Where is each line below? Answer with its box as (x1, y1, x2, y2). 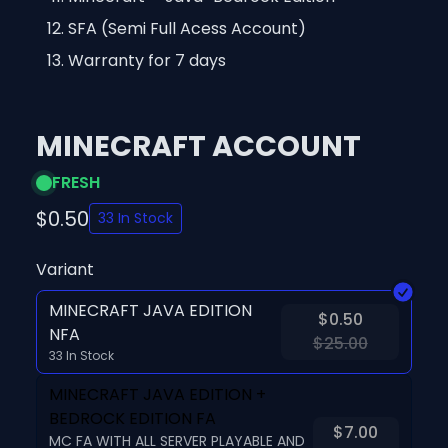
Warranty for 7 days (68, 49, 226, 72)
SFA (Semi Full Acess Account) (68, 17, 306, 40)
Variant (36, 258, 94, 281)
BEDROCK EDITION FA (49, 407, 216, 430)
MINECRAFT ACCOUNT (36, 126, 361, 166)
